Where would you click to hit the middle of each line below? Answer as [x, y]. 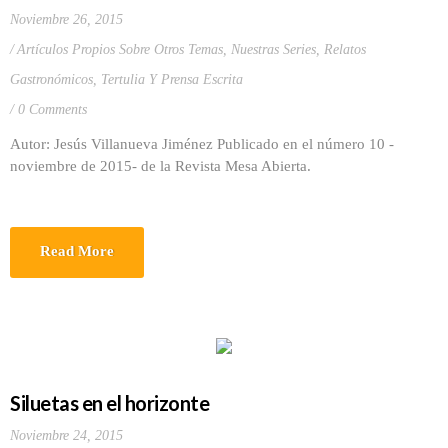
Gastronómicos [51, 79]
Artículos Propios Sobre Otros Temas [120, 49]
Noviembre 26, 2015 [66, 19]
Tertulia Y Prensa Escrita [172, 79]
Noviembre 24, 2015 [66, 435]
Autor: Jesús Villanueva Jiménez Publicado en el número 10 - [202, 144]
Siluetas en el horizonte [109, 403]
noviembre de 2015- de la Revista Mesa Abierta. [160, 166]
